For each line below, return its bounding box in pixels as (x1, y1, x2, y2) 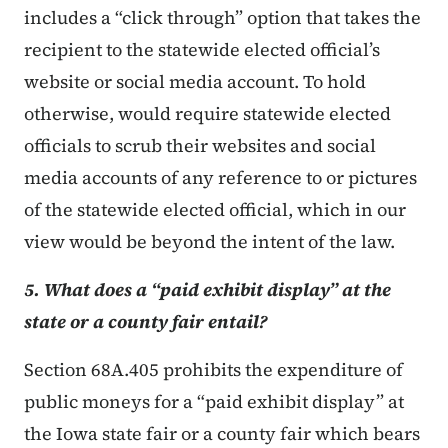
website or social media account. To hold (24, 69, 366, 95)
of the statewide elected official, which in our (24, 197, 406, 223)
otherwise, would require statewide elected (24, 101, 391, 127)
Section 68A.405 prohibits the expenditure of (24, 357, 403, 383)
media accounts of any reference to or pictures (24, 165, 417, 191)
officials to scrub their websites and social (24, 133, 376, 159)
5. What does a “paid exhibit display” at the (24, 277, 391, 303)
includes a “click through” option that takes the (24, 5, 421, 31)
